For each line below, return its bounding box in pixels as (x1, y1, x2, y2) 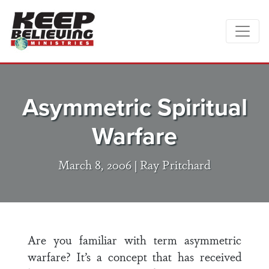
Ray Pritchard (140, 156, 211, 173)
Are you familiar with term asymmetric (28, 231, 241, 248)
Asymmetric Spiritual (22, 89, 247, 125)
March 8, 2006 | (58, 156, 140, 173)
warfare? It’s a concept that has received (28, 248, 241, 265)
